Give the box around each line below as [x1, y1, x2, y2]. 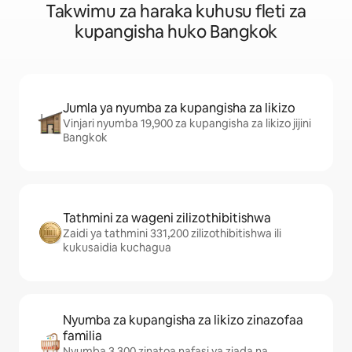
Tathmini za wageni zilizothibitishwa [63, 210, 271, 226]
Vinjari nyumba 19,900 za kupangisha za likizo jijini [63, 116, 311, 130]
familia [63, 328, 102, 344]
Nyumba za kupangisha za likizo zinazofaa [63, 312, 303, 328]
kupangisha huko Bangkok [75, 20, 277, 43]
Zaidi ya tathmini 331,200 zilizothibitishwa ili [63, 226, 281, 240]
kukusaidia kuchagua [63, 240, 171, 255]
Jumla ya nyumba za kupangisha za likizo [63, 100, 295, 116]
